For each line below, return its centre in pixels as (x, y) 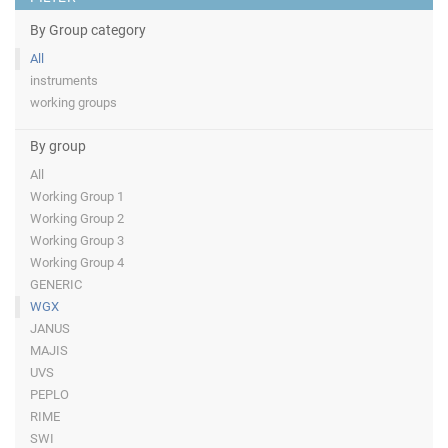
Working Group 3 (77, 241)
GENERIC (56, 285)
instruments (64, 80)
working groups (73, 102)
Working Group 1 (77, 197)
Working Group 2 (77, 219)
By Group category (88, 30)
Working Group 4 (77, 263)
